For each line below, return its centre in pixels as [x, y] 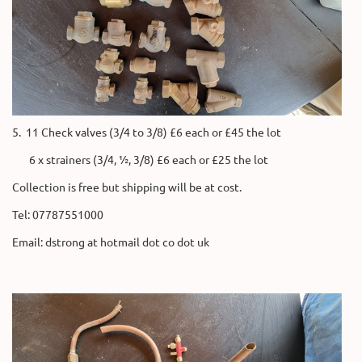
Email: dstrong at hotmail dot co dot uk [111, 242]
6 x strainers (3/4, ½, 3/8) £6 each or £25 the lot [140, 159]
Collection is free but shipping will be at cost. [127, 187]
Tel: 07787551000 [58, 214]
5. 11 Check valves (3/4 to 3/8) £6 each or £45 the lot [147, 132]
